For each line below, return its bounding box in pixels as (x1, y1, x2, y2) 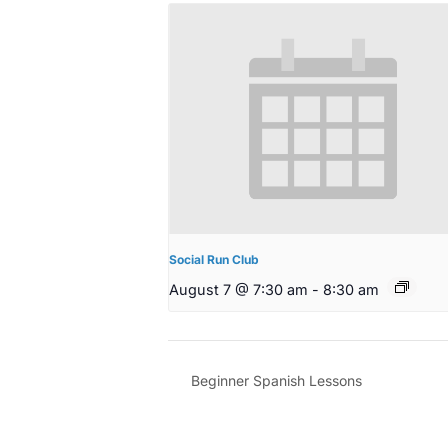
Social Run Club (169, 252, 259, 268)
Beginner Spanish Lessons (187, 372, 362, 390)
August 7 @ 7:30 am (169, 281, 308, 299)
